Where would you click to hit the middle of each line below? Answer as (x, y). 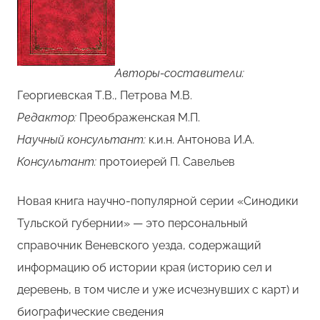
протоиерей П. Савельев (166, 161)
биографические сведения (90, 311)
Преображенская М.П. (140, 117)
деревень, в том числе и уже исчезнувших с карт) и (158, 289)
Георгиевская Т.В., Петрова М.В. (105, 95)
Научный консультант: (81, 139)
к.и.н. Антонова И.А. (200, 139)
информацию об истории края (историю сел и (145, 267)
